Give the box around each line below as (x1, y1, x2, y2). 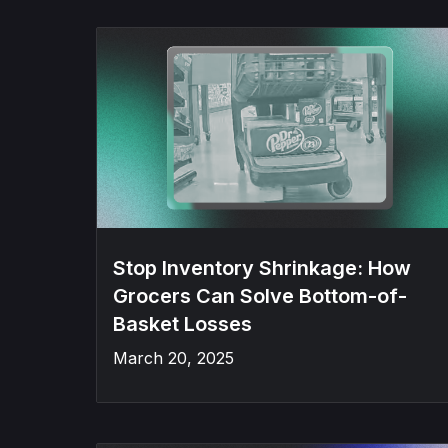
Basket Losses (113, 312, 252, 336)
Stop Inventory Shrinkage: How (113, 256, 411, 280)
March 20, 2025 (113, 348, 234, 368)
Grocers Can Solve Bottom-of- (113, 284, 407, 308)
